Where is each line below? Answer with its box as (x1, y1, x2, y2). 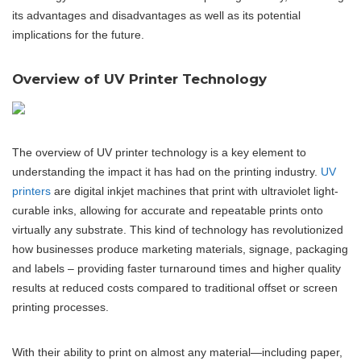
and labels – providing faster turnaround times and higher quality (12, 262, 341, 275)
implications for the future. (12, 28, 144, 41)
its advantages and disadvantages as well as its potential (12, 9, 301, 22)
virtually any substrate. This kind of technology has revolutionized (12, 223, 343, 236)
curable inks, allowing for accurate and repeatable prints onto (12, 204, 323, 217)
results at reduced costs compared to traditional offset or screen (12, 281, 338, 294)
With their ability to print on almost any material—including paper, (12, 346, 342, 359)
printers (12, 185, 51, 197)
